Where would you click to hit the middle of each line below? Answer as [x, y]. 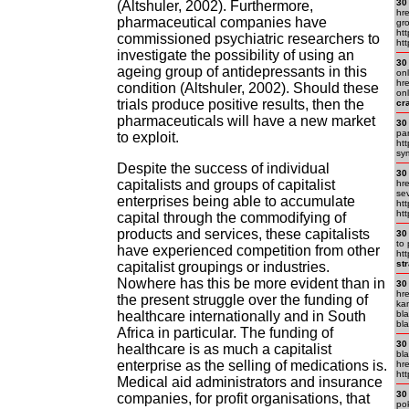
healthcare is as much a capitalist [224, 349]
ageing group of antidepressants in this [242, 72]
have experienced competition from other [248, 251]
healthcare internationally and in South [241, 316]
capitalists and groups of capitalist [226, 185]
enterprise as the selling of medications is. [252, 366]
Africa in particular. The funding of [225, 333]
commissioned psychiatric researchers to [248, 39]
